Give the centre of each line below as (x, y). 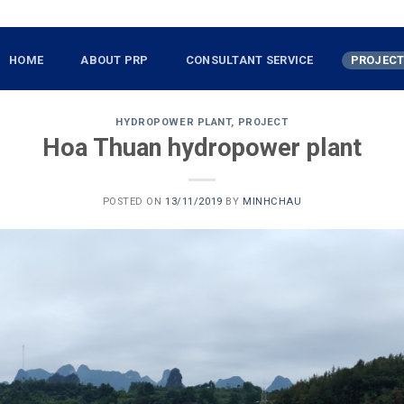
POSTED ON (134, 201)
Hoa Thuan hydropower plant (202, 147)
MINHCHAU (272, 201)
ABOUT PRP (115, 60)
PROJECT (263, 122)
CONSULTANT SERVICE (249, 60)
